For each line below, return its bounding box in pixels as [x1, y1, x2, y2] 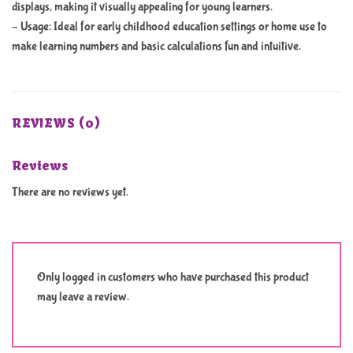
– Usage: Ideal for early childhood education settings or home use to [12, 18, 327, 34]
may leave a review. [37, 288, 129, 304]
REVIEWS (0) [12, 114, 101, 131]
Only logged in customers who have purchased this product [37, 269, 309, 284]
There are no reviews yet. [12, 184, 128, 199]
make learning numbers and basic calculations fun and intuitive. [12, 38, 301, 54]
